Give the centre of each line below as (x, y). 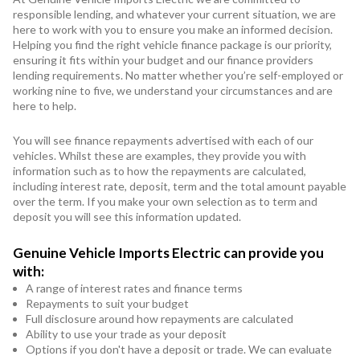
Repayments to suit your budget (107, 303)
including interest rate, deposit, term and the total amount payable (180, 186)
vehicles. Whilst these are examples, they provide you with (160, 155)
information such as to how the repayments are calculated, (160, 170)
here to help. (45, 105)
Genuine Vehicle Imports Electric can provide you (168, 252)
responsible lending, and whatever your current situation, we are (174, 14)
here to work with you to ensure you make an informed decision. (173, 29)
